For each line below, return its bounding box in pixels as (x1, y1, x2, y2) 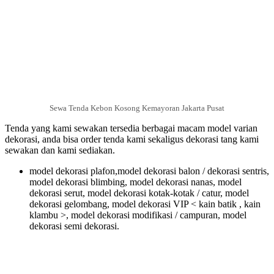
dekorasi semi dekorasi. (29, 220, 119, 231)
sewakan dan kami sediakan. (5, 144, 115, 155)
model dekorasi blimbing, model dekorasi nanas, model (29, 176, 242, 187)
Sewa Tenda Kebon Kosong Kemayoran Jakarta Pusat (50, 103, 224, 113)
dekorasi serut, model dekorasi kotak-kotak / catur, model (29, 187, 249, 198)
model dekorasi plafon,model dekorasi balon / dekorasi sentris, (29, 165, 269, 176)
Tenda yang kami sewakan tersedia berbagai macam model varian (5, 122, 257, 133)
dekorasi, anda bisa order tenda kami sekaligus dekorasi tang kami (5, 133, 259, 144)
